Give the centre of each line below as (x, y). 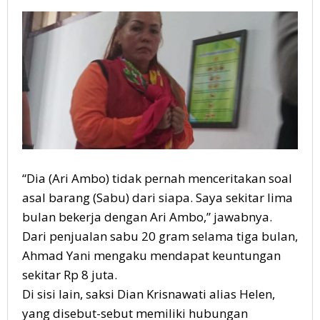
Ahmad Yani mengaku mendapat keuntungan (151, 255)
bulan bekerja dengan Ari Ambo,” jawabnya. (147, 216)
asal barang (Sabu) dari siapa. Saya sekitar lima (157, 197)
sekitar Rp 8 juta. (70, 274)
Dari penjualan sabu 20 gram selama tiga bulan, (160, 236)
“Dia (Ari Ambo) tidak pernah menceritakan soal (157, 178)
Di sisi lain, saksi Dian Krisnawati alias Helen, (149, 294)
